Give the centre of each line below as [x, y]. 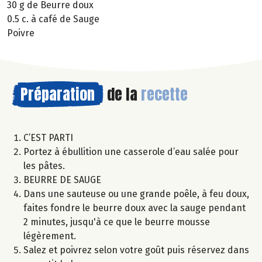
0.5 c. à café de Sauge [53, 19]
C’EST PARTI [48, 138]
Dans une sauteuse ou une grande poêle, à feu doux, [136, 194]
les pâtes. [44, 166]
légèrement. [50, 236]
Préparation [58, 94]
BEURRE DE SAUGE [62, 180]
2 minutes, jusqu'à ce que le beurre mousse [117, 222]
